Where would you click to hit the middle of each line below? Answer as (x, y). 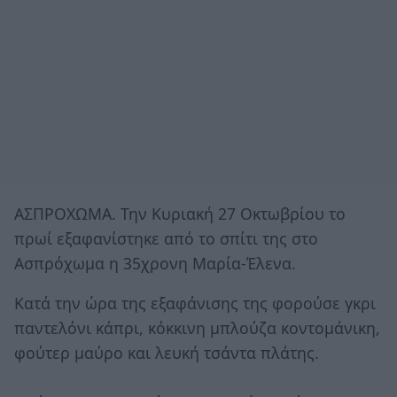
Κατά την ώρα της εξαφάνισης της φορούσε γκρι (195, 304)
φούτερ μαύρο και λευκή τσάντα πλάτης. (167, 353)
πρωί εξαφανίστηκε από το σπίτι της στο (166, 238)
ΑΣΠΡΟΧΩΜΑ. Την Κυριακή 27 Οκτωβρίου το (180, 213)
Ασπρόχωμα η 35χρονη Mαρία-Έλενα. (155, 263)
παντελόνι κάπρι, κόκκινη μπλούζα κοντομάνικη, (197, 328)
